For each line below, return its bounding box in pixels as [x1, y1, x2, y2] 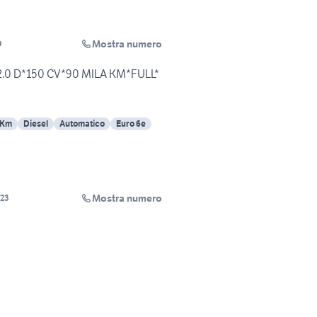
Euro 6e [116, 118, 146, 129]
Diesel [23, 118, 48, 129]
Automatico [59, 118, 105, 129]
